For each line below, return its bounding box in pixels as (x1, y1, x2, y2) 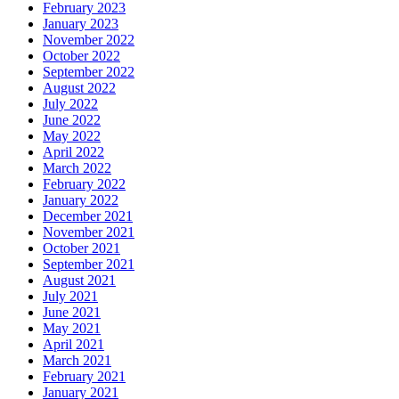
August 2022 (43, 80, 116, 96)
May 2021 (43, 321, 101, 337)
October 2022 (43, 48, 120, 64)
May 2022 (43, 128, 101, 144)
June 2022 (43, 112, 101, 128)
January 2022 (43, 192, 118, 208)
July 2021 (43, 289, 98, 305)
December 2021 (43, 208, 133, 224)
